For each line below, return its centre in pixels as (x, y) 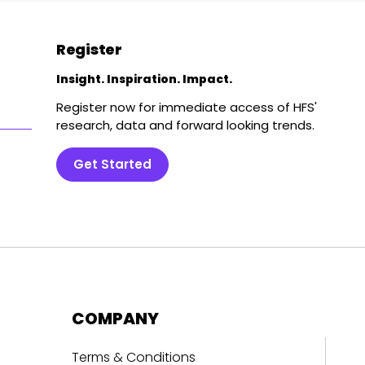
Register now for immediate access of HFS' (187, 108)
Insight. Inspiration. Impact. (144, 79)
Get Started (112, 165)
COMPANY (115, 319)
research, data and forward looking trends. (185, 125)
